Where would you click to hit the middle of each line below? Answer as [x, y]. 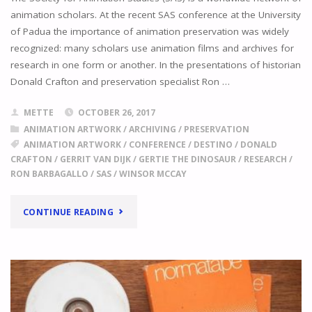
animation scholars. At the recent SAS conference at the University [155, 14]
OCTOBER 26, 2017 [116, 113]
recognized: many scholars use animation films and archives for [152, 48]
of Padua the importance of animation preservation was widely [149, 31]
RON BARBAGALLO [49, 174]
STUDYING [140, 210]
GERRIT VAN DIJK [95, 159]
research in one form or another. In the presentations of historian [155, 64]
